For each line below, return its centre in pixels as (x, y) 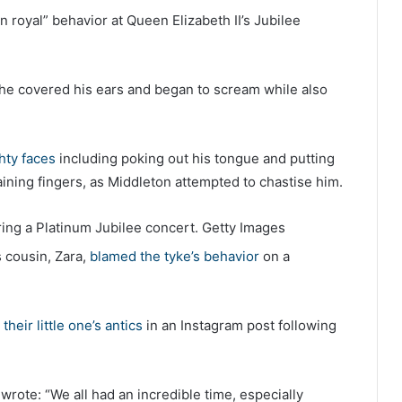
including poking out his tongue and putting (195, 159)
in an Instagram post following (240, 326)
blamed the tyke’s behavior (175, 257)
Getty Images (244, 228)
